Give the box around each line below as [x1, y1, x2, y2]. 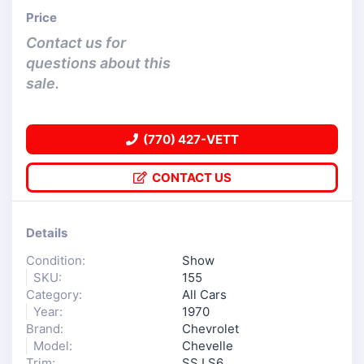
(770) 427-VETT [137, 132, 239, 148]
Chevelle [182, 337, 233, 353]
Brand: [25, 320, 63, 336]
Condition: [25, 252, 85, 268]
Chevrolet [182, 320, 239, 336]
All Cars [182, 286, 227, 302]
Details [25, 224, 67, 240]
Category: [25, 286, 82, 302]
